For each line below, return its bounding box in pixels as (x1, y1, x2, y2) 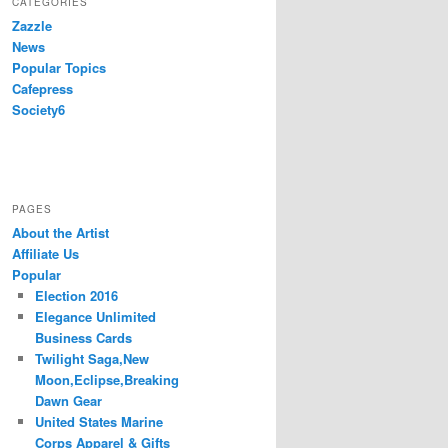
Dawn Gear (34, 391, 102, 411)
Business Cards (34, 328, 132, 348)
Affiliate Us (12, 244, 79, 264)
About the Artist (12, 223, 109, 243)
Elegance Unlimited (34, 307, 156, 327)
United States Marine (34, 412, 163, 432)
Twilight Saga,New (34, 349, 149, 369)
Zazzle (12, 16, 52, 36)
